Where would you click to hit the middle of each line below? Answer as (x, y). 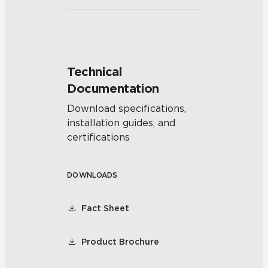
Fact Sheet (105, 208)
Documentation (113, 89)
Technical (95, 72)
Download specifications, (127, 109)
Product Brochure (120, 242)
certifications (98, 137)
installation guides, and (121, 123)
